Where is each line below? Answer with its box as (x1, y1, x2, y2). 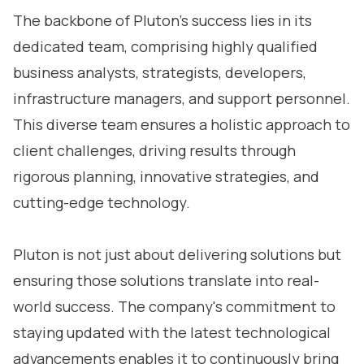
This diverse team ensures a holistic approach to (13, 115, 350, 134)
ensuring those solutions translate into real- (13, 271, 319, 290)
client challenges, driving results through (13, 141, 296, 160)
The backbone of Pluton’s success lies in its (13, 11, 312, 30)
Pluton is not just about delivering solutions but (13, 245, 341, 264)
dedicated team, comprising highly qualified (13, 37, 318, 56)
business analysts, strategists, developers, (13, 63, 306, 82)
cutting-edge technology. (13, 193, 190, 212)
